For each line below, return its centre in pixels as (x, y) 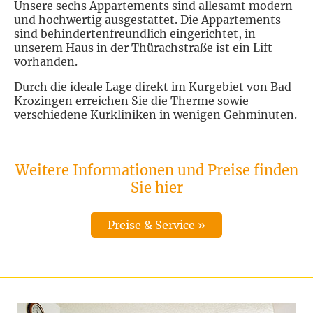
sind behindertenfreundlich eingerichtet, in (135, 34)
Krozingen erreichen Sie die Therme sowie (132, 101)
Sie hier (156, 188)
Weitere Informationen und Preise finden (156, 170)
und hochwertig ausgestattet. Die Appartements (148, 20)
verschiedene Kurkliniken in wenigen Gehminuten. (156, 115)
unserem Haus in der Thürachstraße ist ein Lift (144, 48)
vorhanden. (46, 62)
